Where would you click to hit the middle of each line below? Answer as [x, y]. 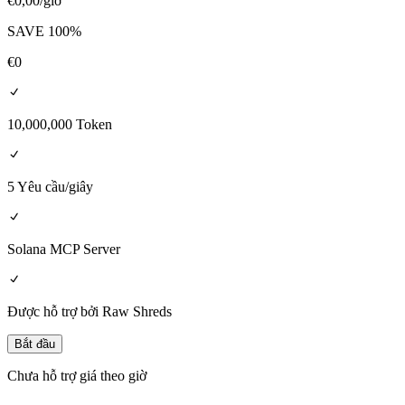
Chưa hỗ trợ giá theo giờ [77, 376]
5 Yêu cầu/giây [50, 187]
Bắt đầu [35, 344]
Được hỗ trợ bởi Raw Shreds [89, 312]
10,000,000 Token [60, 125]
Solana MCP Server [64, 250]
